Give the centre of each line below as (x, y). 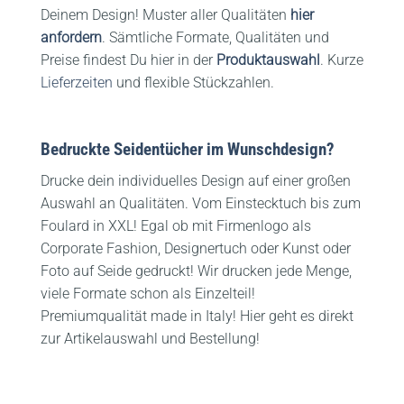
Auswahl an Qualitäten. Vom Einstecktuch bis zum (201, 203)
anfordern (71, 37)
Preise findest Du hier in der (129, 60)
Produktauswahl (268, 60)
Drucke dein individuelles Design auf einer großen (196, 180)
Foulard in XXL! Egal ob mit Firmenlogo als (176, 225)
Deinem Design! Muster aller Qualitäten (165, 14)
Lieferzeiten (77, 82)
